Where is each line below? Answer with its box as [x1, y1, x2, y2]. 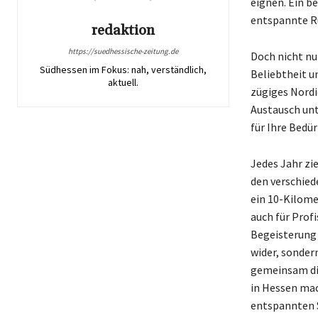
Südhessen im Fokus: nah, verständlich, [39, 62, 207, 76]
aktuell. [107, 75, 138, 89]
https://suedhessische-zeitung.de [67, 45, 178, 56]
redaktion [91, 21, 155, 40]
